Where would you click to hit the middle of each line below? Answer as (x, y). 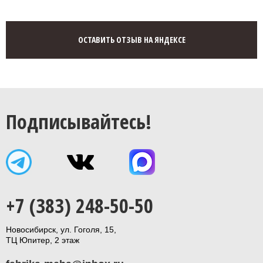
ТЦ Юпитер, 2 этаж (43, 240)
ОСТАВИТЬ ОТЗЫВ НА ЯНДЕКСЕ (131, 40)
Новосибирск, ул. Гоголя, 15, (61, 230)
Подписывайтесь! (79, 122)
